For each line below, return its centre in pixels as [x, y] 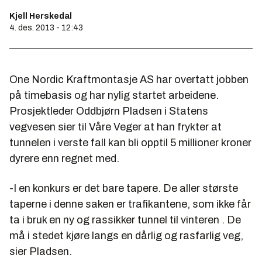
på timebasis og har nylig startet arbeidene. [114, 95]
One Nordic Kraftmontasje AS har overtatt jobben [129, 79]
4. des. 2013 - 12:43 [46, 27]
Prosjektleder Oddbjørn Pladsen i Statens [109, 111]
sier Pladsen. [41, 251]
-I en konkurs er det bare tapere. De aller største [124, 188]
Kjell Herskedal [41, 16]
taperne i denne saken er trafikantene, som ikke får [130, 204]
